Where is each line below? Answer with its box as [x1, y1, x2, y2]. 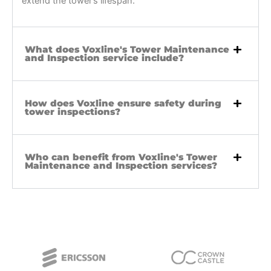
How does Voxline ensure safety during [25, 97, 221, 109]
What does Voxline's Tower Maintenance [25, 44, 229, 55]
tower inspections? [25, 106, 120, 117]
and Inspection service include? [25, 52, 184, 64]
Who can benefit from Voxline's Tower [25, 151, 217, 163]
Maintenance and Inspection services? [25, 160, 217, 171]
